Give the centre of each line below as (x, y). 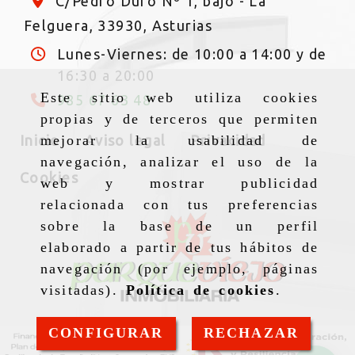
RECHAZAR (251, 333)
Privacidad (228, 140)
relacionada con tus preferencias (179, 205)
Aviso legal (125, 140)
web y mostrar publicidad (179, 183)
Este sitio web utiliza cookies (179, 98)
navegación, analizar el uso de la (179, 162)
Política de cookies (200, 290)
